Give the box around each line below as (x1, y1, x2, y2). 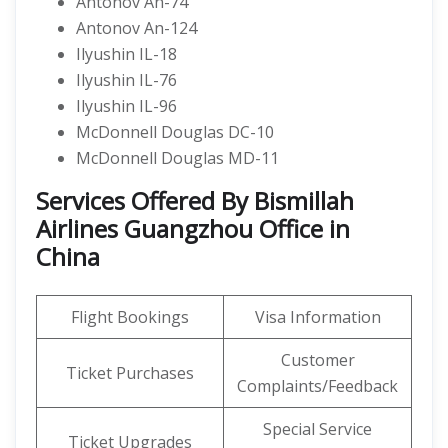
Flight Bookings (71, 306, 189, 328)
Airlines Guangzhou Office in (36, 212, 350, 245)
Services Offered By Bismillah (36, 184, 354, 217)
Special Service (263, 418, 372, 440)
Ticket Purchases (66, 362, 194, 384)
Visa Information (254, 306, 381, 328)
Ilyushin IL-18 (76, 43, 177, 65)
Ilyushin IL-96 (76, 95, 177, 117)
